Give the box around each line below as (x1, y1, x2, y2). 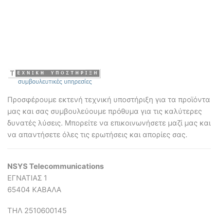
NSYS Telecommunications (7, 162, 104, 171)
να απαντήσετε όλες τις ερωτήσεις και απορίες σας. (7, 130, 187, 140)
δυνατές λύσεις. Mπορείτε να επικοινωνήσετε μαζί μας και (7, 118, 211, 128)
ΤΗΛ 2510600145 (7, 205, 67, 215)
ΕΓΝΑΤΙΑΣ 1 (7, 173, 47, 183)
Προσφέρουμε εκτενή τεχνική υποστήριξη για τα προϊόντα (7, 95, 210, 105)
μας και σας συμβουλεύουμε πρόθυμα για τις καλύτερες (7, 107, 202, 116)
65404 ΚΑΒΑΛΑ (7, 185, 61, 195)
